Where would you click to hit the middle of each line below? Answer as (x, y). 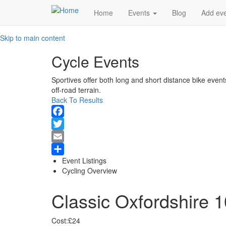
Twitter (62, 136)
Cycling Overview (90, 171)
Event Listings (84, 160)
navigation (86, 24)
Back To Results (77, 100)
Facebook (67, 124)
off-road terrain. (76, 90)
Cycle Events (95, 61)
